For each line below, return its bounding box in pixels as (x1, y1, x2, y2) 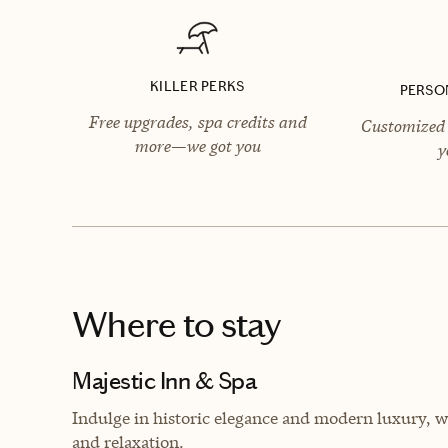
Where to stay (72, 302, 281, 347)
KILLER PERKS (150, 77, 245, 95)
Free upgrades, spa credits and (88, 110, 307, 133)
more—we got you (134, 134, 261, 157)
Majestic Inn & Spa (72, 366, 257, 395)
